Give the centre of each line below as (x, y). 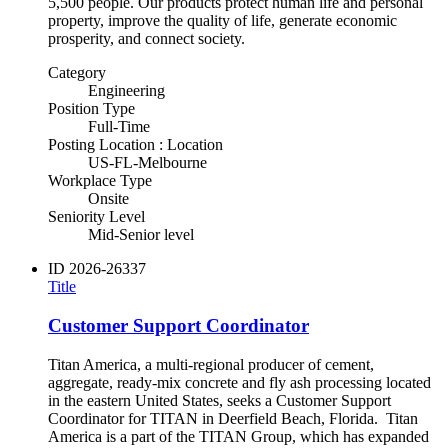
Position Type (91, 109)
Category (77, 73)
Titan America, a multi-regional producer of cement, (211, 364)
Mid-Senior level (141, 235)
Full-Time (119, 127)
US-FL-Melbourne (147, 163)
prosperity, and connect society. (146, 39)
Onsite (108, 199)
